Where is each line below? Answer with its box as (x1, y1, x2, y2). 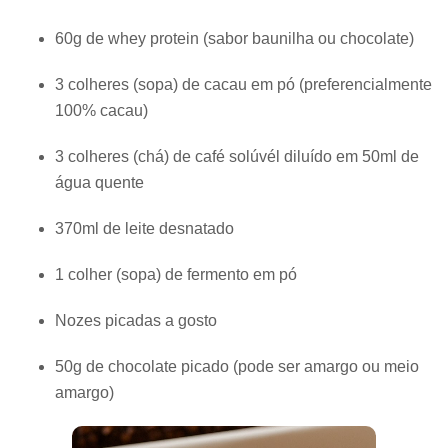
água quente (55, 174, 144, 191)
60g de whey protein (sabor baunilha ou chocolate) (55, 30, 414, 47)
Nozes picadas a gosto (55, 312, 217, 329)
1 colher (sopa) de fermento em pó (55, 266, 297, 283)
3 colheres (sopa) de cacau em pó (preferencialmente (55, 76, 432, 93)
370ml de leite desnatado (55, 220, 234, 237)
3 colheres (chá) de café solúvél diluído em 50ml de (55, 148, 419, 165)
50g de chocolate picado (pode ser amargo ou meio (55, 358, 419, 375)
